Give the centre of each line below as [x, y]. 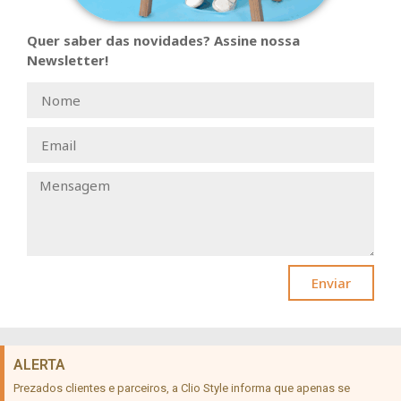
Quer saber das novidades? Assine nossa [163, 40]
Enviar [331, 282]
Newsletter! [68, 60]
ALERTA [39, 365]
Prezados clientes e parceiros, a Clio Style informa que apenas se [182, 388]
